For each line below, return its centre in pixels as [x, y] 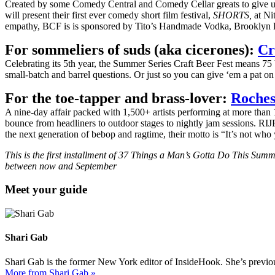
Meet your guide [46, 190]
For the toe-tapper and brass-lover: [118, 98]
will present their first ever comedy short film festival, [109, 15]
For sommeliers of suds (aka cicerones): [131, 49]
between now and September [61, 166]
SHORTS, [232, 15]
